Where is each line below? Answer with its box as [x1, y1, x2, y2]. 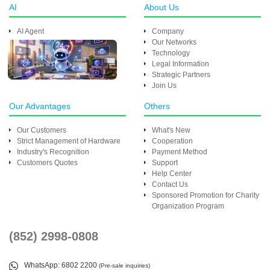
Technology [152, 49, 190, 57]
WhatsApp [24, 261, 58, 269]
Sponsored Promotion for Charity [152, 191, 259, 199]
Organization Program [152, 202, 224, 210]
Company [152, 27, 184, 36]
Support [152, 159, 178, 167]
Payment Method [152, 148, 207, 156]
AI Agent [17, 27, 44, 36]
